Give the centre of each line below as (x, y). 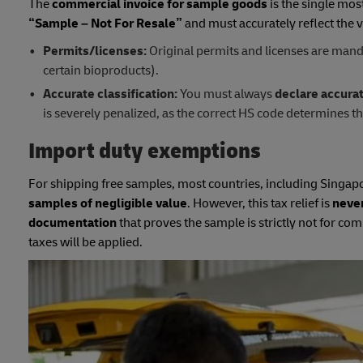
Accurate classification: (110, 94)
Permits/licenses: (94, 51)
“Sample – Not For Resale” (105, 24)
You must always (226, 94)
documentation (73, 223)
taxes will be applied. (85, 243)
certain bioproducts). (100, 71)
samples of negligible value (108, 204)
